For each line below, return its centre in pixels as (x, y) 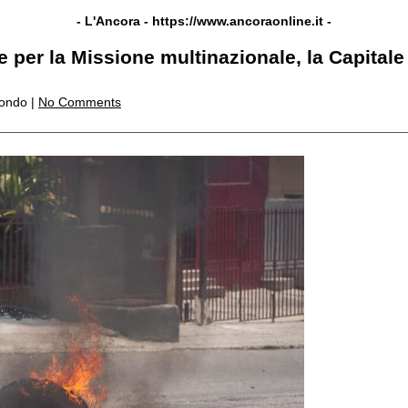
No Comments (79, 102)
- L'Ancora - (114, 21)
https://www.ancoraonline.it (238, 21)
